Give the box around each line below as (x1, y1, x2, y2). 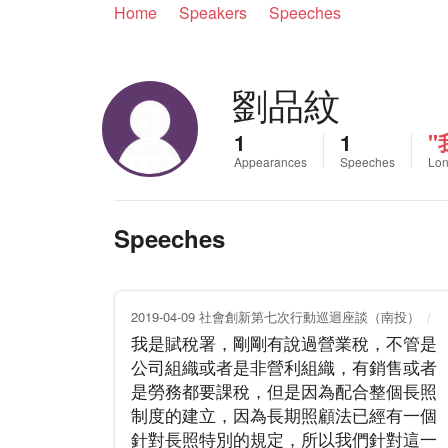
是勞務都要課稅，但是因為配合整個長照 (131, 379, 437, 403)
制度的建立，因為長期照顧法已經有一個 (131, 403, 437, 427)
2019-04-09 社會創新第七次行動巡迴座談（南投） (131, 306, 420, 326)
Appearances (234, 153, 307, 171)
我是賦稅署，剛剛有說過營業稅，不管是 (131, 331, 437, 355)
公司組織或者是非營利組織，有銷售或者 (131, 355, 437, 379)
